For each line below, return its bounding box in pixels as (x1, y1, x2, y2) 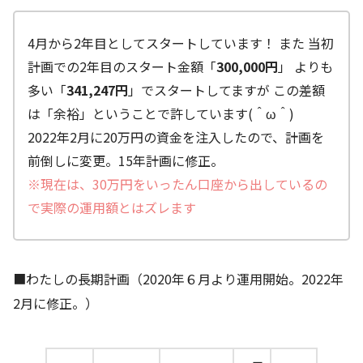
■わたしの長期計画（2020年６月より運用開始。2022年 (13, 268, 344, 288)
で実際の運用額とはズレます (28, 197, 196, 217)
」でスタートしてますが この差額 (128, 79, 325, 100)
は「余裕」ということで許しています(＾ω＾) (28, 103, 301, 123)
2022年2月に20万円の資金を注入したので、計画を (28, 126, 324, 147)
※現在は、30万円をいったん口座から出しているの (28, 173, 327, 194)
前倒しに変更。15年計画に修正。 (28, 150, 224, 170)
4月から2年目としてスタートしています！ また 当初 (28, 32, 334, 53)
